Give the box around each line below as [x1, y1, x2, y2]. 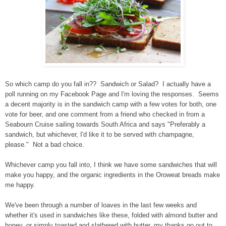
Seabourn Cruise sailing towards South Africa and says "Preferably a [5, 121, 205, 129]
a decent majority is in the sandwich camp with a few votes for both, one [5, 100, 216, 108]
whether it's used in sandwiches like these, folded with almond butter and [5, 211, 217, 219]
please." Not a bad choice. [5, 141, 84, 149]
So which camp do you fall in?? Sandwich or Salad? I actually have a [5, 80, 211, 88]
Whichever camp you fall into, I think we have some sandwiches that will [5, 161, 217, 169]
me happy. [5, 181, 35, 189]
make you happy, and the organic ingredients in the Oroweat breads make [5, 171, 220, 179]
